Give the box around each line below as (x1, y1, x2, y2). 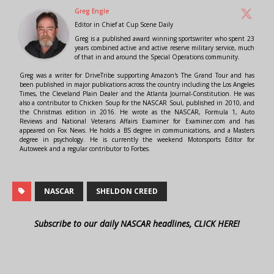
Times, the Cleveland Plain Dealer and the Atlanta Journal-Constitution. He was (20, 89, 254, 98)
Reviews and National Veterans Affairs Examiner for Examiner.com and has (20, 117, 254, 126)
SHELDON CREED (96, 186, 158, 197)
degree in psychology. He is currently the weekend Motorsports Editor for (20, 135, 254, 144)
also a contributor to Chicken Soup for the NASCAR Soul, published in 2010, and (20, 98, 254, 108)
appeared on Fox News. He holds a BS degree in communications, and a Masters (20, 126, 254, 135)
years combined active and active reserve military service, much (75, 43, 254, 53)
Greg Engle (75, 7, 109, 16)
